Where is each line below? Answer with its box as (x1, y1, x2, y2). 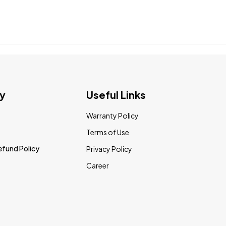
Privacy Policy (86, 144, 132, 153)
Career (86, 161, 109, 170)
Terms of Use (86, 128, 129, 137)
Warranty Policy (86, 111, 139, 120)
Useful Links (86, 88, 146, 101)
